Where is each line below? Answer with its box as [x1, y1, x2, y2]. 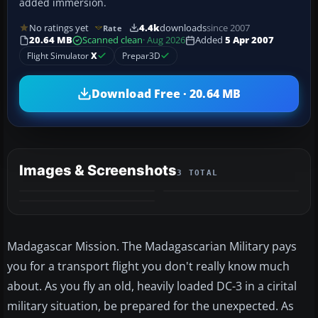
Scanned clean [82, 34, 143, 47]
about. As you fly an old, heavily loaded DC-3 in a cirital [7, 278, 297, 295]
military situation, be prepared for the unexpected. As [7, 298, 294, 314]
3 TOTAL [177, 168, 219, 178]
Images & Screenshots [19, 162, 177, 180]
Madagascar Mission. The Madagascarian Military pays [7, 238, 297, 255]
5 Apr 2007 [225, 34, 274, 47]
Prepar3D [122, 50, 160, 62]
